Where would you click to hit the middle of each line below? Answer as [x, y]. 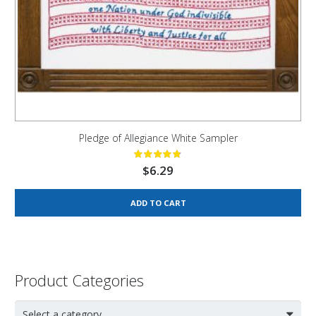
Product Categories [79, 280]
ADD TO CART [158, 202]
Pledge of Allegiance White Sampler [158, 138]
